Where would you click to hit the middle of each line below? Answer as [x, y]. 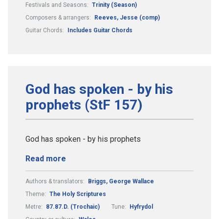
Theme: [36, 194]
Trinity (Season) [114, 5]
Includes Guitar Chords [100, 30]
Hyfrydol [141, 207]
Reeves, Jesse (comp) [127, 17]
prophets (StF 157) [84, 105]
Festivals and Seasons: [58, 5]
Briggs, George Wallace [121, 181]
